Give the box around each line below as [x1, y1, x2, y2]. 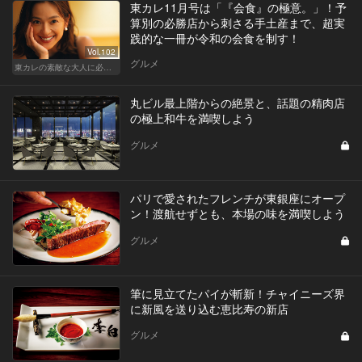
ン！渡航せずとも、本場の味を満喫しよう [129, 205, 345, 221]
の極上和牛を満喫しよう [129, 110, 255, 127]
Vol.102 [86, 46, 116, 58]
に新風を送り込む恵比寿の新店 [129, 300, 288, 317]
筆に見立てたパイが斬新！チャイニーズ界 [129, 284, 345, 301]
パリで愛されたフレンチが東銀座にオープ [129, 190, 345, 206]
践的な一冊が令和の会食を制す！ [129, 30, 300, 47]
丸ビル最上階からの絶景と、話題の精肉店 [129, 95, 345, 112]
